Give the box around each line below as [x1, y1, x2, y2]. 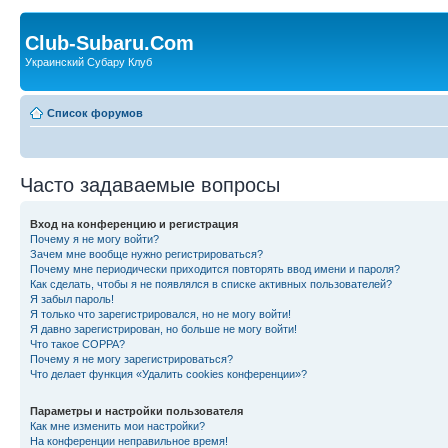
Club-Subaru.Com [25, 32, 194, 54]
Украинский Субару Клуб [25, 56, 152, 68]
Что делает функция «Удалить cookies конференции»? [30, 367, 307, 380]
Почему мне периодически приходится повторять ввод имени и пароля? [30, 262, 400, 275]
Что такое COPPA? [30, 337, 125, 350]
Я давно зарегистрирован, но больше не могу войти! [30, 322, 297, 335]
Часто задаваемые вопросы [20, 173, 280, 196]
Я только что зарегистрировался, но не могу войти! [30, 307, 291, 320]
